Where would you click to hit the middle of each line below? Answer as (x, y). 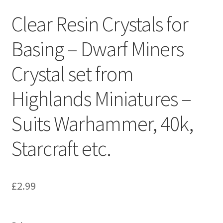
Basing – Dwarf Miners (97, 49)
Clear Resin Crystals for (100, 24)
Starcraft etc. (61, 149)
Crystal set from (72, 74)
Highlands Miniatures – (101, 99)
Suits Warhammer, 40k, (102, 124)
